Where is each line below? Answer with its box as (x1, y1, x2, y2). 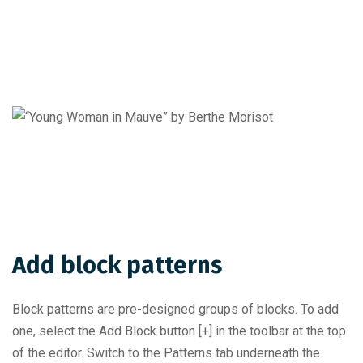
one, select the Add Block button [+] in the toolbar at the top (12, 323, 346, 339)
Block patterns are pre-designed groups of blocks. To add (12, 301, 339, 317)
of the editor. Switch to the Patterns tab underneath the (12, 345, 320, 361)
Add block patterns (12, 251, 222, 280)
